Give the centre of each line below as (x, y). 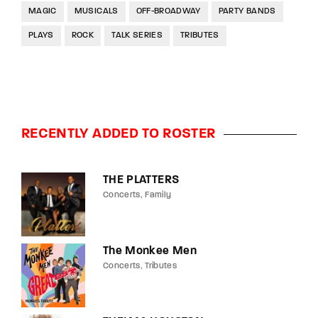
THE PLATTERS (141, 181)
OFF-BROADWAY (168, 12)
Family (158, 196)
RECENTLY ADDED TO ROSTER (119, 135)
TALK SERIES (137, 36)
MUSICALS (96, 12)
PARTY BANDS (247, 12)
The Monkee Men (150, 252)
